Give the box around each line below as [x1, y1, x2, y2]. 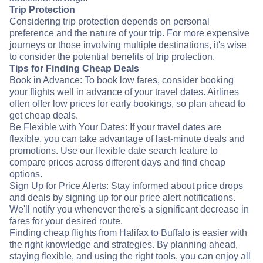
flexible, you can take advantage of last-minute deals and [9, 134, 245, 144]
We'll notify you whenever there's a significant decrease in [9, 204, 249, 214]
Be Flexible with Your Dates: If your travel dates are [9, 122, 221, 132]
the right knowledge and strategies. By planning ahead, [9, 240, 238, 249]
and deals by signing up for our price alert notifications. [9, 193, 235, 203]
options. [9, 169, 42, 179]
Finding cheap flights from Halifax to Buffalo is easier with [9, 228, 247, 238]
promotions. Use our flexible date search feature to [9, 146, 218, 156]
